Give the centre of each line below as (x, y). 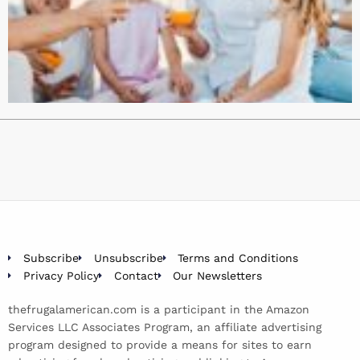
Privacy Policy (61, 275)
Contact (136, 275)
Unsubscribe (128, 258)
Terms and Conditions (238, 258)
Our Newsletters (218, 275)
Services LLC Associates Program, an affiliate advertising (165, 327)
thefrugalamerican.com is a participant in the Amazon (159, 309)
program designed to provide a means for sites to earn (160, 344)
